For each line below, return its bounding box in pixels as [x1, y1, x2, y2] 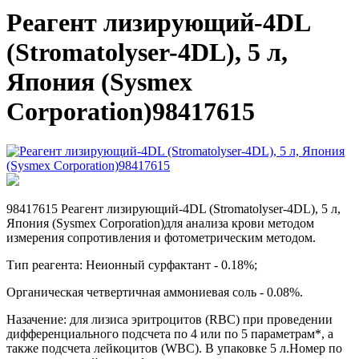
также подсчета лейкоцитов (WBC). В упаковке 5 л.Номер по [6, 341, 342, 355]
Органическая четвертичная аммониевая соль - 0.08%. [6, 284, 303, 299]
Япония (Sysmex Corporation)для [6, 216, 186, 230]
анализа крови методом [186, 216, 314, 230]
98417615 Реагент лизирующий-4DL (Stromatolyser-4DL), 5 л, [6, 201, 341, 216]
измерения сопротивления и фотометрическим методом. [6, 230, 316, 244]
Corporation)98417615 [6, 97, 255, 127]
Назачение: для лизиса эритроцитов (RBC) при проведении [6, 312, 333, 326]
